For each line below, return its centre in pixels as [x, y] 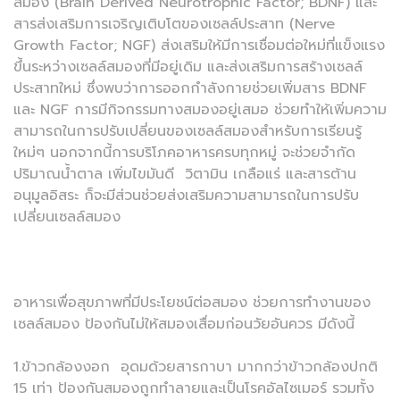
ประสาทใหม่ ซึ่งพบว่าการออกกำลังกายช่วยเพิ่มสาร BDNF [190, 89]
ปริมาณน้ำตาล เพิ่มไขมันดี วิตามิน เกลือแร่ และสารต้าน [185, 175]
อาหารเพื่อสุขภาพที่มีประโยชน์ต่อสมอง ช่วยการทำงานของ [192, 303]
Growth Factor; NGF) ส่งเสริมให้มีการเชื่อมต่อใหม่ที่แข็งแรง [199, 46]
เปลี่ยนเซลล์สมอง [67, 217]
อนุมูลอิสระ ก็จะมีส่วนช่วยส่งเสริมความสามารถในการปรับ [186, 196]
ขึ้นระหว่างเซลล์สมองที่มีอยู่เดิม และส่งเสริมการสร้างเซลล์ [188, 67]
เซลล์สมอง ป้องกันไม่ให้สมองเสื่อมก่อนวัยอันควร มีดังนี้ [184, 325]
